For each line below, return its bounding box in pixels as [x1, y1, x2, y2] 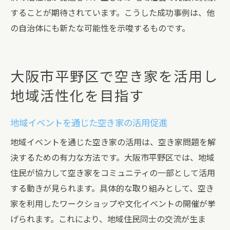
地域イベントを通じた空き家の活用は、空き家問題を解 [10, 138, 216, 147]
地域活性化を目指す [10, 88, 144, 105]
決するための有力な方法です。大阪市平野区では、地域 [10, 153, 215, 163]
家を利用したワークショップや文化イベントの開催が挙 [10, 199, 216, 209]
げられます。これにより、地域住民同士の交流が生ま [10, 215, 206, 224]
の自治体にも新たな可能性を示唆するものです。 [10, 24, 190, 33]
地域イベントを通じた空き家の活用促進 [10, 118, 167, 128]
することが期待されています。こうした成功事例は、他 [10, 8, 215, 18]
